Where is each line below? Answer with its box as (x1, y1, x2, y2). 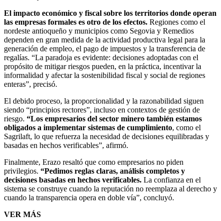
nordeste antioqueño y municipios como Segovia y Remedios (4, 26, 194, 35)
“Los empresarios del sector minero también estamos (27, 114, 202, 123)
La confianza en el (142, 175, 201, 184)
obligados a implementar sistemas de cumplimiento (4, 123, 172, 132)
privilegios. (4, 166, 40, 175)
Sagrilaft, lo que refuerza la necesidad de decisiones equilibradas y (4, 132, 209, 141)
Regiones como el (149, 17, 205, 26)
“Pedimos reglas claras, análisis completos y (40, 166, 185, 175)
